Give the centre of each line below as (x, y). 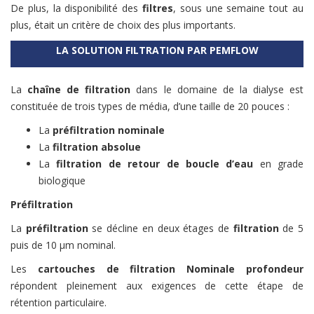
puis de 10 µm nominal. (63, 245)
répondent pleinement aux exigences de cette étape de (157, 285)
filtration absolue (97, 146)
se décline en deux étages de (161, 228)
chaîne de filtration (79, 89)
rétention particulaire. (59, 302)
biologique (62, 180)
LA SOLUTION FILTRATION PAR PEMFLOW (157, 50)
